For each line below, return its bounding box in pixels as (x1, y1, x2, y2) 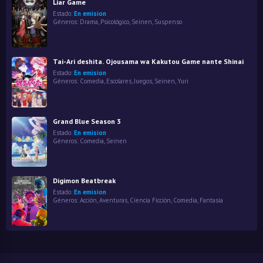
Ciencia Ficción (130, 195, 171, 204)
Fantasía (200, 195, 223, 204)
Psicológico (100, 17, 129, 26)
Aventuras (99, 195, 127, 204)
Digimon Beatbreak (53, 176, 116, 185)
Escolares (106, 77, 131, 86)
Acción (80, 195, 97, 204)
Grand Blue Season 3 (53, 116, 121, 126)
